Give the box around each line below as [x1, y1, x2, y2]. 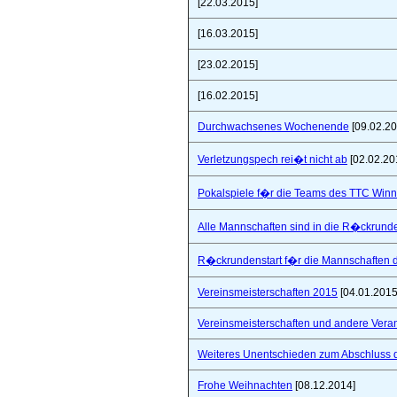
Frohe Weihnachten [198, 379, 292, 392]
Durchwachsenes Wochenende [198, 121, 349, 133]
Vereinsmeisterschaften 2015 [198, 286, 338, 299]
